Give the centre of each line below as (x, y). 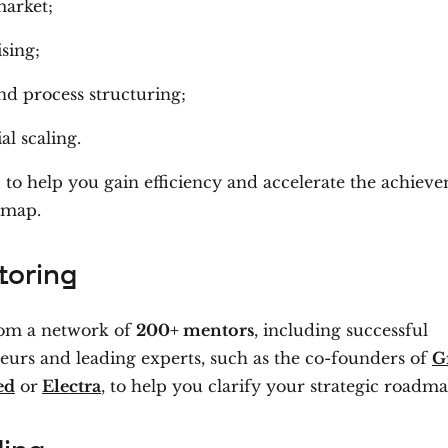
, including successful (341, 329)
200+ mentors (195, 329)
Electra (71, 385)
